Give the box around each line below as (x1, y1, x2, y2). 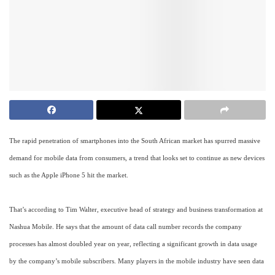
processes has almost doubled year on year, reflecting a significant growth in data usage (9, 241, 257, 248)
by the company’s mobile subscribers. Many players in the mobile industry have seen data (9, 258, 264, 265)
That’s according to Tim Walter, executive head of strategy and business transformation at (9, 206, 263, 214)
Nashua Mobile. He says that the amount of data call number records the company (9, 223, 242, 231)
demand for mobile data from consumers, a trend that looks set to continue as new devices (9, 155, 265, 162)
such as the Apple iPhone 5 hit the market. (9, 172, 128, 179)
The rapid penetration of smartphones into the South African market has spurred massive (9, 137, 260, 145)
